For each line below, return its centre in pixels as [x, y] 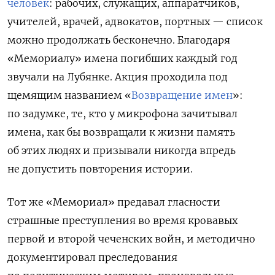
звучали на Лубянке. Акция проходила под [118, 77]
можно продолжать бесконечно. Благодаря [119, 40]
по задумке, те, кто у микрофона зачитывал [122, 114]
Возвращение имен [182, 95]
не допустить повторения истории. [100, 169]
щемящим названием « [69, 95]
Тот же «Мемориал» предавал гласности [114, 202]
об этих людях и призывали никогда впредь [122, 151]
